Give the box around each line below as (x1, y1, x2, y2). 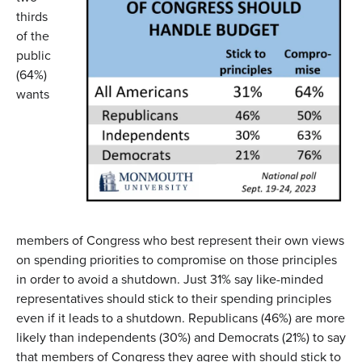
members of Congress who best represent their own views (16, 230, 344, 250)
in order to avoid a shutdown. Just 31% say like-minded (16, 269, 323, 288)
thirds (16, 6, 48, 26)
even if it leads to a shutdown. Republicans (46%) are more (16, 308, 345, 327)
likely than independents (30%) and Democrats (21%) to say (16, 327, 346, 347)
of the (16, 26, 49, 45)
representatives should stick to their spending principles (16, 288, 331, 308)
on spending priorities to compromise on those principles (16, 250, 337, 269)
